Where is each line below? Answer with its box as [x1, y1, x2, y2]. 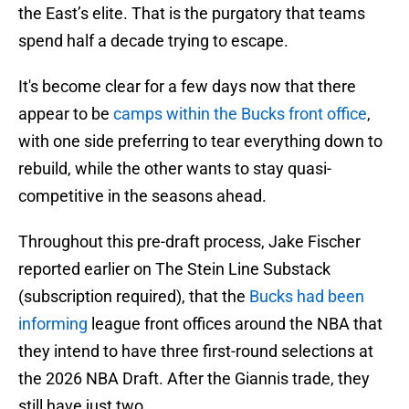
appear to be [18, 104, 113, 124]
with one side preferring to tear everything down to [18, 131, 383, 152]
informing [18, 314, 88, 334]
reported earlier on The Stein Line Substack [18, 259, 330, 279]
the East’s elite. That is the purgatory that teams [18, 4, 365, 24]
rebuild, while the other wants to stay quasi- [18, 159, 331, 179]
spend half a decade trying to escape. [18, 31, 288, 51]
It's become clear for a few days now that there [18, 77, 356, 97]
